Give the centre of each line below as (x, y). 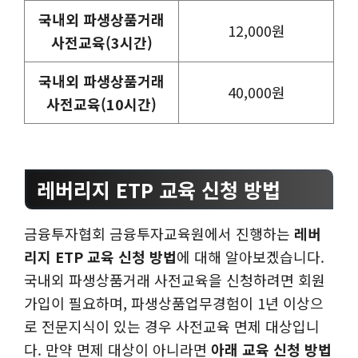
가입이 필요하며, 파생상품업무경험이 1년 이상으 (174, 303)
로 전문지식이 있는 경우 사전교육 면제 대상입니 (172, 326)
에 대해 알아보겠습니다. (251, 257)
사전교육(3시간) (101, 43)
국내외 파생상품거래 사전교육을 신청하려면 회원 (175, 280)
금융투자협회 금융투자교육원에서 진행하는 (159, 234)
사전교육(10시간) (101, 104)
